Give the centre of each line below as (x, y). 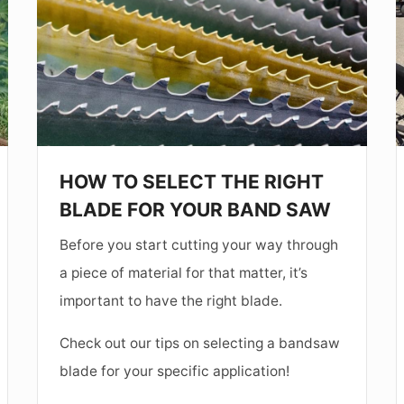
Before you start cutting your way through (199, 245)
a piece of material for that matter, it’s (184, 273)
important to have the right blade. (171, 301)
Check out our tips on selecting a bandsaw (200, 344)
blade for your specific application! (175, 372)
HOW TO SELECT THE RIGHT (192, 182)
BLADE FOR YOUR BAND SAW (196, 210)
